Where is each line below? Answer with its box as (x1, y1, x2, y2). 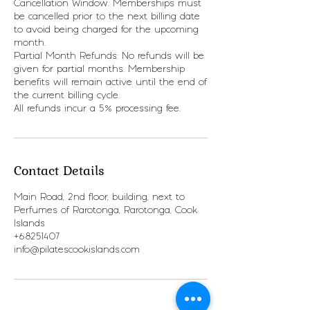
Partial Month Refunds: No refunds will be (14, 51, 204, 61)
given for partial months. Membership (14, 64, 185, 74)
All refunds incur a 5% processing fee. (14, 104, 181, 113)
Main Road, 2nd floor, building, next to (14, 192, 185, 202)
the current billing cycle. (14, 91, 120, 100)
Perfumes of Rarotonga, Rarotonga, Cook (14, 206, 197, 215)
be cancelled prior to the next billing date (14, 12, 200, 21)
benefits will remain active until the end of (14, 77, 207, 87)
